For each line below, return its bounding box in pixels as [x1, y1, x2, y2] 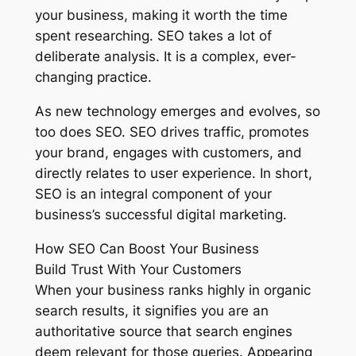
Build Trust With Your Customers [34, 261, 242, 277]
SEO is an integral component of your [34, 186, 272, 203]
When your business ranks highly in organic [34, 281, 311, 298]
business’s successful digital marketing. [34, 207, 287, 223]
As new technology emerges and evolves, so [34, 103, 320, 120]
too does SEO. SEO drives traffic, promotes [34, 124, 309, 141]
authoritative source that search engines [34, 323, 292, 339]
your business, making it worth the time [34, 7, 288, 24]
